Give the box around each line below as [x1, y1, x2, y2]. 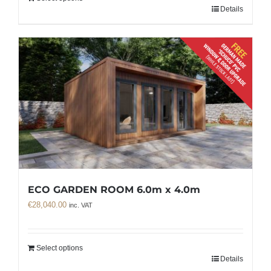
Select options [36, 243, 83, 252]
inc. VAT [69, 201, 93, 209]
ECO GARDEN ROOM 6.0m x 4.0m [28, 183, 200, 195]
